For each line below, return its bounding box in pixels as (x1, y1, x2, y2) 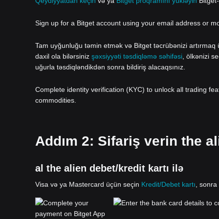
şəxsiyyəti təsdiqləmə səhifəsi (91, 52, 182, 60)
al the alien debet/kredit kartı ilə (35, 163, 183, 174)
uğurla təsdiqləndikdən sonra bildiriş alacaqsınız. (35, 63, 185, 71)
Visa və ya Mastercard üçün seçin (35, 180, 141, 188)
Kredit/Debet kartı (141, 180, 196, 188)
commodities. (35, 96, 76, 104)
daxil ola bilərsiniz (35, 52, 91, 60)
